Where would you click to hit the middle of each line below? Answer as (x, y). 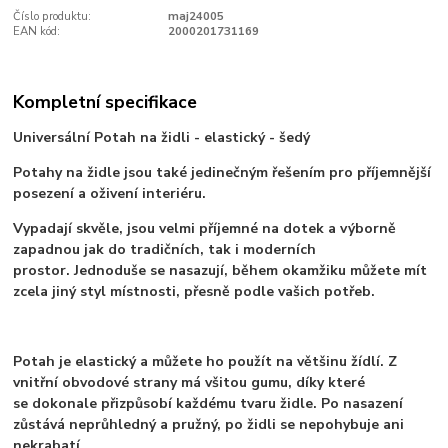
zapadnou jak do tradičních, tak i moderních (165, 250)
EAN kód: (37, 31)
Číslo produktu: (52, 16)
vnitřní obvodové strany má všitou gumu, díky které (189, 383)
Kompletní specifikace (105, 102)
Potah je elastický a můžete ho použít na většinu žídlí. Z (205, 362)
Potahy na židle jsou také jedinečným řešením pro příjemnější (222, 173)
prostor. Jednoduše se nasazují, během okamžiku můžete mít (220, 271)
